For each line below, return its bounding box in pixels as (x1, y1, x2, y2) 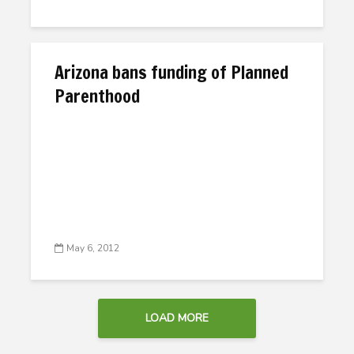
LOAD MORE (145, 311, 209, 326)
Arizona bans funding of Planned (55, 60, 288, 85)
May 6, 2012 (66, 242, 119, 255)
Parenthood (55, 84, 140, 108)
